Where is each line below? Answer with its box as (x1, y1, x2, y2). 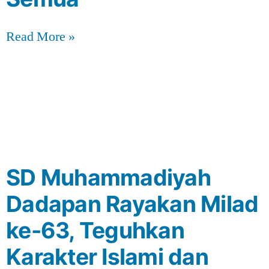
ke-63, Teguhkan (6, 216, 184, 244)
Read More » (6, 28, 75, 45)
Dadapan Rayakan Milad (6, 190, 259, 217)
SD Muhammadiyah (6, 163, 211, 191)
